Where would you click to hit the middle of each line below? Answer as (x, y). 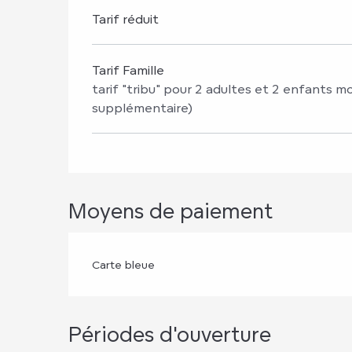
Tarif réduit (126, 19)
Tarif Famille (128, 70)
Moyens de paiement (171, 211)
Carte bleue (124, 264)
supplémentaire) (143, 108)
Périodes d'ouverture (170, 334)
